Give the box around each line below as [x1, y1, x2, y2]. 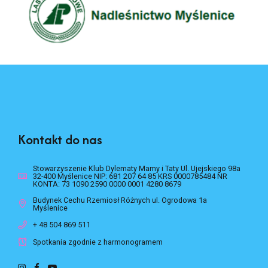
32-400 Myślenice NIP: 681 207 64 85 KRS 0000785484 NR [33, 190, 228, 199]
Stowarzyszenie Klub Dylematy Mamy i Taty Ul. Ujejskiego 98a [33, 182, 241, 191]
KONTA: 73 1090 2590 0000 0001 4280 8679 [33, 197, 182, 207]
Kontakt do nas [18, 148, 102, 167]
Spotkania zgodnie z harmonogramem [33, 255, 163, 265]
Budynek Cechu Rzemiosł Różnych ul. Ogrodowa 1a [33, 214, 208, 223]
